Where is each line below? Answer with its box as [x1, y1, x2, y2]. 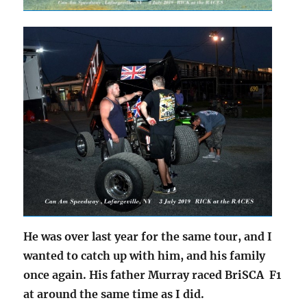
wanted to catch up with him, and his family [23, 249, 266, 263]
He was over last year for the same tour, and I [23, 230, 273, 244]
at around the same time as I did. [23, 287, 205, 302]
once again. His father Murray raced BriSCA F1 [23, 268, 282, 282]
